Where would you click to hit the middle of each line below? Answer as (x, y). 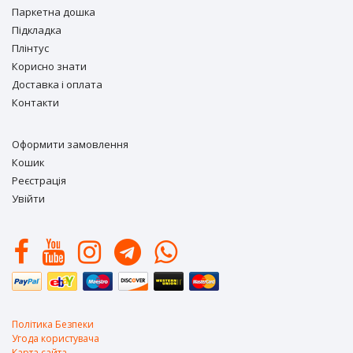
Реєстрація (39, 180)
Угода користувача (56, 338)
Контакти (35, 102)
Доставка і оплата (57, 84)
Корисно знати (49, 66)
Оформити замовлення (70, 144)
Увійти (28, 199)
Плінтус (30, 48)
